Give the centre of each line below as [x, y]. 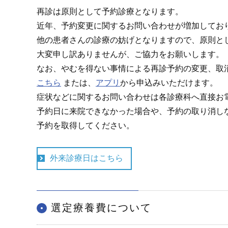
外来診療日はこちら [87, 158]
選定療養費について [101, 208]
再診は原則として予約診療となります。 [110, 11]
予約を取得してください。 [85, 125]
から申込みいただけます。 [169, 83]
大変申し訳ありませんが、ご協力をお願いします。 [130, 54]
